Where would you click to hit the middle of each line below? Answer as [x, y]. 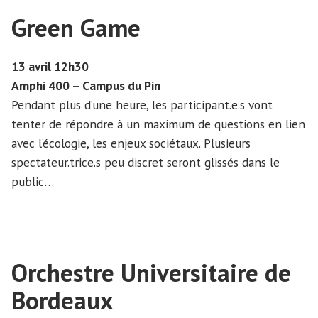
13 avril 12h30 [50, 67]
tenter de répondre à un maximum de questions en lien [158, 124]
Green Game [76, 27]
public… [33, 182]
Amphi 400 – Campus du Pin [86, 86]
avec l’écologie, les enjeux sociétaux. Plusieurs [131, 143]
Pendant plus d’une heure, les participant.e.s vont [142, 105]
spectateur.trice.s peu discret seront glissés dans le [146, 163]
